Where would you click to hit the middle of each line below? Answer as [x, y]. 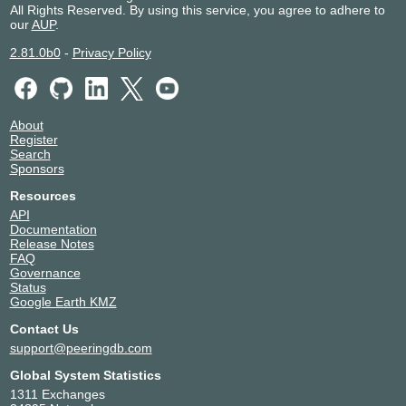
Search [30, 154]
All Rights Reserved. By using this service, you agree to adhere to [197, 10]
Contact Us [44, 329]
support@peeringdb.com [81, 348]
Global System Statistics [85, 375]
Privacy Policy [111, 52]
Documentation [53, 229]
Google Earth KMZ [63, 301]
